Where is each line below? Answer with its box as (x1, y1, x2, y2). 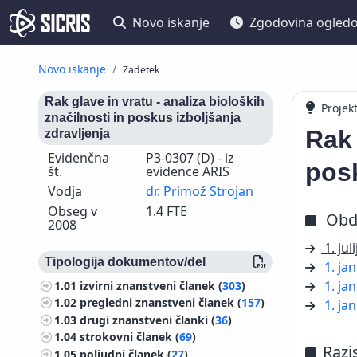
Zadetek (123, 63, 160, 76)
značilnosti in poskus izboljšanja (45, 111, 241, 124)
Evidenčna (48, 149, 109, 167)
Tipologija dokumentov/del (45, 255, 206, 269)
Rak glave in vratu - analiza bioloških (45, 95, 265, 108)
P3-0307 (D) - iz (145, 149, 234, 167)
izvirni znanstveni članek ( (80, 278, 223, 293)
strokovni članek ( (80, 329, 180, 345)
